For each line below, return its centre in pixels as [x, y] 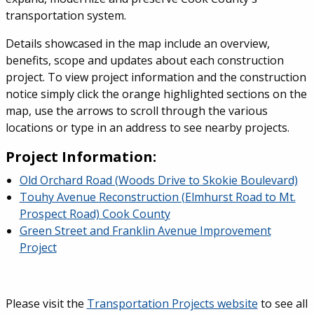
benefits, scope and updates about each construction [144, 60]
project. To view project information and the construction [156, 77]
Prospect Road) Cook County [95, 213]
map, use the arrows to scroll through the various [136, 110]
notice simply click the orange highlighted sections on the [156, 94]
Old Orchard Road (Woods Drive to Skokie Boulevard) [158, 180]
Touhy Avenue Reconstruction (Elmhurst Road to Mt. [157, 197]
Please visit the [46, 303]
